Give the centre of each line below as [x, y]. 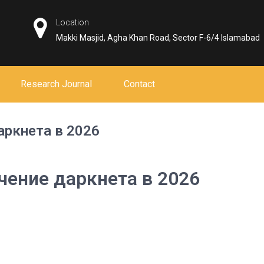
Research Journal [56, 84]
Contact [139, 84]
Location [73, 22]
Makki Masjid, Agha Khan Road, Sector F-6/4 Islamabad [158, 38]
